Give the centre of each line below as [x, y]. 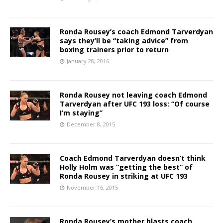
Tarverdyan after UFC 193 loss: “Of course [135, 104]
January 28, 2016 [88, 61]
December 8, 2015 [91, 124]
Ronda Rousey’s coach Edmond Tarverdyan [136, 31]
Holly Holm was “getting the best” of [126, 167]
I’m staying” [81, 112]
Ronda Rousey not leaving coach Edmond [133, 95]
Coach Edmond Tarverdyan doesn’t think [133, 158]
